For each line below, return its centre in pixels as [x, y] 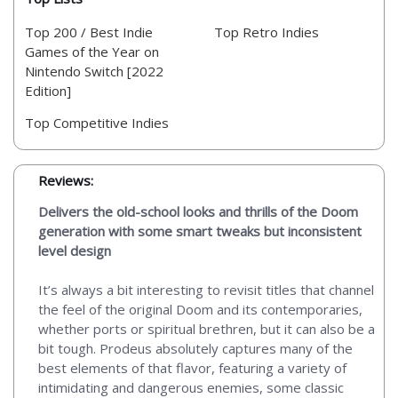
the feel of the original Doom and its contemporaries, [200, 309]
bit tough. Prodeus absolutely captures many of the [195, 348]
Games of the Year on [92, 52]
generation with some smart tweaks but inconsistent [200, 231]
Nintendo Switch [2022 [94, 72]
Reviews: [66, 180]
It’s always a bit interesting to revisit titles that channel [206, 289]
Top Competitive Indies [97, 123]
